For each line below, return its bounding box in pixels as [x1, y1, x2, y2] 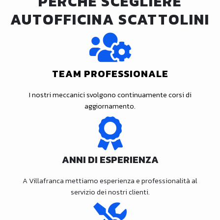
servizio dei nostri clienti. [70, 186, 150, 197]
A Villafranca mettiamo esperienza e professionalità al [23, 175, 197, 186]
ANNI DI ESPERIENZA [61, 152, 159, 167]
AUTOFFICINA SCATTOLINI [10, 8, 210, 30]
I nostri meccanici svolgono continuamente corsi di [28, 89, 192, 100]
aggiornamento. [84, 100, 136, 111]
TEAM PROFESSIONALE [52, 66, 168, 81]
